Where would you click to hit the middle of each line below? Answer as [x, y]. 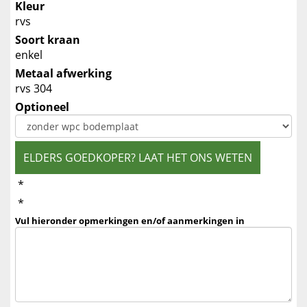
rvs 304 [34, 88]
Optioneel [42, 107]
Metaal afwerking [63, 73]
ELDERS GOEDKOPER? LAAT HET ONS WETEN [138, 158]
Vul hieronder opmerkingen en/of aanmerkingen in [130, 221]
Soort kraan [48, 40]
